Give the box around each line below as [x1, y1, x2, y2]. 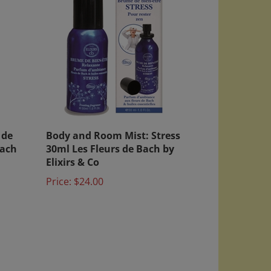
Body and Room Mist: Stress [46, 119, 180, 132]
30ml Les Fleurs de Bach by [46, 132, 174, 146]
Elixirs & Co [46, 146, 99, 159]
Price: [46, 165, 71, 178]
